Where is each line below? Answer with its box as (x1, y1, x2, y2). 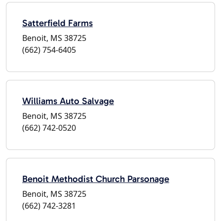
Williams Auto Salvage (22, 95, 114, 107)
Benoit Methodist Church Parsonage (22, 173, 169, 184)
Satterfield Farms (22, 17, 93, 29)
